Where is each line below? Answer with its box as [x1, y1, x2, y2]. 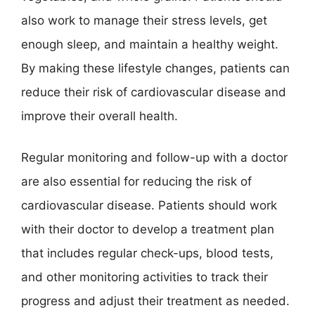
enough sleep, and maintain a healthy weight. [21, 37, 278, 51]
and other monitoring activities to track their [21, 270, 268, 284]
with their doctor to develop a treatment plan [21, 222, 274, 236]
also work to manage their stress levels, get [21, 13, 267, 27]
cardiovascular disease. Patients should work [21, 198, 277, 212]
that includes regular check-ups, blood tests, [21, 246, 274, 260]
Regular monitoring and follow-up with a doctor [21, 150, 288, 165]
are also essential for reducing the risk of [21, 174, 252, 188]
